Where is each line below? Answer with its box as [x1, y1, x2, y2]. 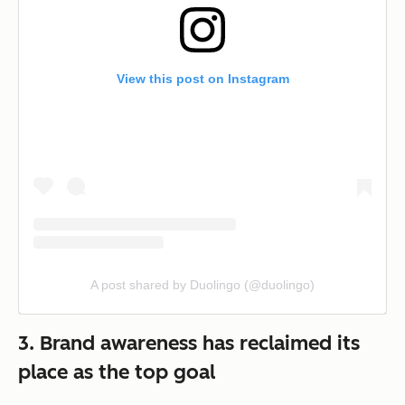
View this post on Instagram [116, 71, 289, 86]
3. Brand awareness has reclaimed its [18, 330, 360, 355]
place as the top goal [18, 359, 215, 384]
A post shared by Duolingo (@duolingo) [90, 277, 315, 292]
